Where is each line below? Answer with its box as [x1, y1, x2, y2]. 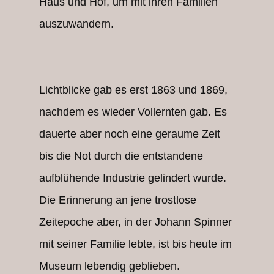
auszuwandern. [39, 18, 114, 30]
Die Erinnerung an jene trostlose [39, 194, 196, 206]
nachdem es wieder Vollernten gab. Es [39, 106, 227, 118]
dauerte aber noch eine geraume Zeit [39, 128, 220, 140]
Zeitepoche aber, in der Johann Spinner [39, 216, 232, 228]
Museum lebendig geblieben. [39, 260, 180, 272]
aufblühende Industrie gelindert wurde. [39, 172, 226, 184]
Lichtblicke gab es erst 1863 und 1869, [39, 84, 228, 96]
